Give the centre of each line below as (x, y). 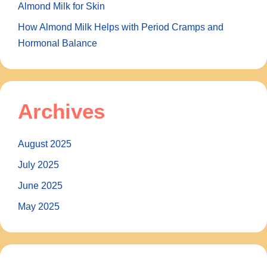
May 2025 (39, 206)
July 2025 (38, 164)
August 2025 (45, 144)
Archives (61, 111)
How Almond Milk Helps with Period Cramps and (121, 27)
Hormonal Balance (58, 43)
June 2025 (40, 185)
